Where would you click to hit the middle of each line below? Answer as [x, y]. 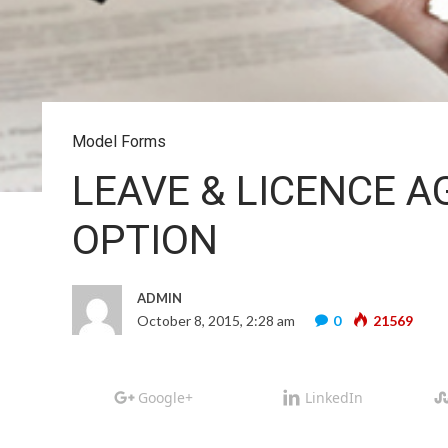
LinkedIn [333, 397]
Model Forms [119, 141]
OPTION [145, 240]
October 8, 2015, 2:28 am [216, 320]
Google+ [165, 397]
